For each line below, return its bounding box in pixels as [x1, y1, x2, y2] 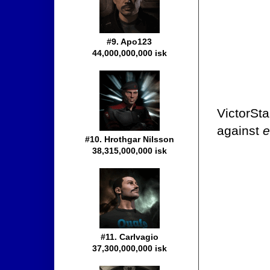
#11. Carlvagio [101, 232, 159, 242]
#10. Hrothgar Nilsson [85, 134, 174, 145]
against [217, 124, 263, 138]
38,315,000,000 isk [92, 146, 167, 156]
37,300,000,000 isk [92, 243, 167, 254]
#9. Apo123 [107, 37, 152, 47]
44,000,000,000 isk [92, 48, 167, 58]
